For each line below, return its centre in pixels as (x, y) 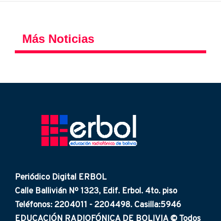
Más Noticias (58, 39)
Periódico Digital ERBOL (61, 177)
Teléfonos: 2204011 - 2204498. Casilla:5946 (98, 205)
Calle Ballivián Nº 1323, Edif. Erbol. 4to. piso (96, 191)
